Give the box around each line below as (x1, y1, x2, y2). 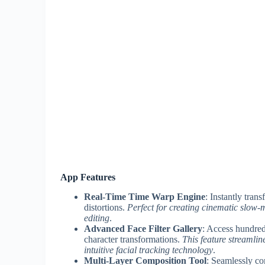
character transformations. (84, 234, 182, 244)
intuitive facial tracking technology (84, 244, 213, 255)
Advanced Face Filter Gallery (84, 223, 202, 234)
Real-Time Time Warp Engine (84, 191, 205, 202)
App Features (60, 172, 115, 182)
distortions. (84, 202, 127, 212)
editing (84, 212, 109, 223)
